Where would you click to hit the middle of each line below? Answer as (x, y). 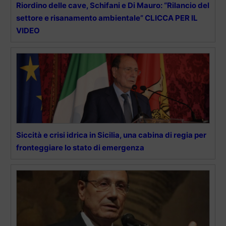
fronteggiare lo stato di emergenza (80, 147)
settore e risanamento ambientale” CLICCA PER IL (107, 18)
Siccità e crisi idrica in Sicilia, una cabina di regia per (111, 135)
